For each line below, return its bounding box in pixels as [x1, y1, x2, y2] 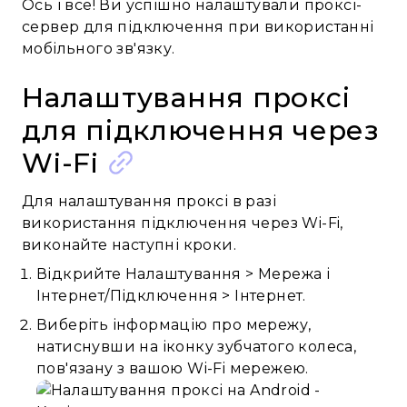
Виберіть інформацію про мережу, [36, 316, 312, 333]
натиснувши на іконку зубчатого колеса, [36, 338, 357, 355]
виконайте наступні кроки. [22, 236, 236, 253]
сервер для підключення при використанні [22, 18, 374, 35]
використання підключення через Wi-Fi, [22, 214, 343, 232]
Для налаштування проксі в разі [22, 193, 276, 210]
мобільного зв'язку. [22, 40, 175, 57]
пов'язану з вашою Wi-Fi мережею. [36, 360, 309, 377]
